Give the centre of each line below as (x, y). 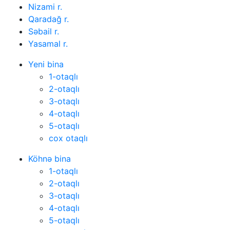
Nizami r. (45, 7)
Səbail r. (44, 32)
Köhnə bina (50, 159)
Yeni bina (46, 64)
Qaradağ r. (49, 19)
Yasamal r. (48, 44)
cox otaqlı (68, 138)
